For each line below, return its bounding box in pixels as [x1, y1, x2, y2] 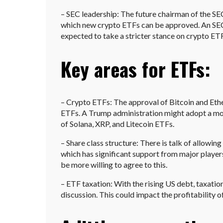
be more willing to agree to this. [61, 159, 167, 169]
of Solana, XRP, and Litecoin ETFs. [61, 118, 174, 128]
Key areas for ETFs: [61, 54, 211, 84]
